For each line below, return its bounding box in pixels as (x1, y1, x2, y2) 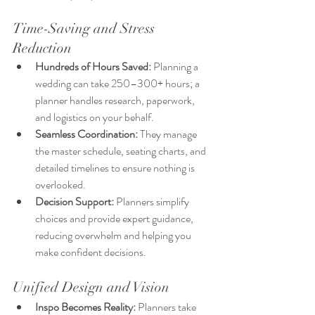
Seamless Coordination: (35, 126, 138, 143)
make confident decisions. (35, 244, 146, 261)
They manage (138, 126, 199, 143)
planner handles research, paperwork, (35, 92, 197, 109)
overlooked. (35, 176, 86, 193)
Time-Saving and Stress (13, 20, 158, 38)
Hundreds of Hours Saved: (35, 58, 151, 75)
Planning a (151, 58, 200, 75)
